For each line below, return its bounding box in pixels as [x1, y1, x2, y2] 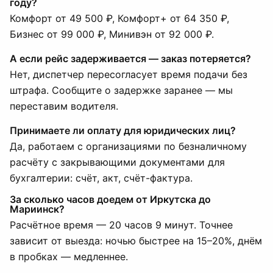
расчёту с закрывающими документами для [10, 156, 225, 168]
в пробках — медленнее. [10, 250, 128, 263]
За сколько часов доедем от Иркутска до [10, 193, 211, 205]
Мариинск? [10, 203, 65, 215]
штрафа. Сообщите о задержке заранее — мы [10, 84, 233, 96]
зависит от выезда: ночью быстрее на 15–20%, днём [10, 235, 262, 247]
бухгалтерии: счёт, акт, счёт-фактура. [10, 172, 193, 184]
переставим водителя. [10, 100, 118, 112]
